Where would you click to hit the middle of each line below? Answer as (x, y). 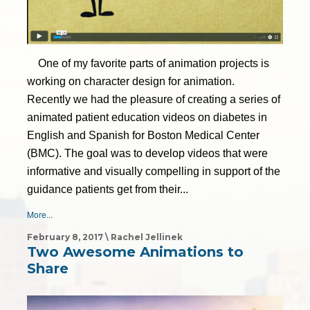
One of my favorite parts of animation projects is (148, 63)
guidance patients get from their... (108, 189)
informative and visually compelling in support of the (154, 171)
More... (40, 214)
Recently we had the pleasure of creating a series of (154, 99)
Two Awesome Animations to (135, 252)
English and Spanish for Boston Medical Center (143, 135)
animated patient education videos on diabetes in (147, 117)
